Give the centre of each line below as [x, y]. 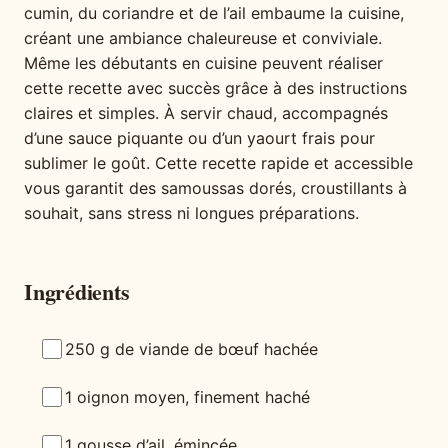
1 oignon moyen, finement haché [187, 396]
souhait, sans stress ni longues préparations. [191, 213]
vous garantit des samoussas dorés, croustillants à [215, 188]
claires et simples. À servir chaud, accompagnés [206, 113]
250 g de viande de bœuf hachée [191, 348]
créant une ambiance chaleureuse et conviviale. [203, 38]
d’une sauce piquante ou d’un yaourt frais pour [199, 138]
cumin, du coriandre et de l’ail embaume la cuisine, [214, 13]
